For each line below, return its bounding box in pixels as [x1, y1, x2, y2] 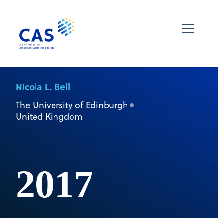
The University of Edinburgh [16, 98, 128, 111]
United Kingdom [16, 110, 83, 123]
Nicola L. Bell [16, 79, 70, 93]
